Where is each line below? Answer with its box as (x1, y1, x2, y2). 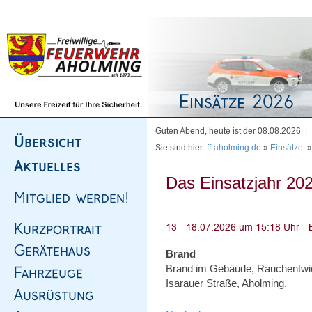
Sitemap (68, 3, 99, 13)
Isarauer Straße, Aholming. (166, 277, 287, 289)
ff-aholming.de (207, 143, 261, 153)
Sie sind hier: (155, 143, 207, 153)
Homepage (19, 3, 61, 13)
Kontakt (153, 3, 182, 13)
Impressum (105, 3, 147, 13)
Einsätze (270, 143, 303, 153)
